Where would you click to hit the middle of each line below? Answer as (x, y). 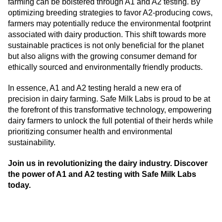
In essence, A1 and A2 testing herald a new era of (94, 88)
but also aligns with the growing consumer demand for (102, 56)
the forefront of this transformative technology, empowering (110, 110)
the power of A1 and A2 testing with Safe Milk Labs (102, 174)
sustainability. (32, 143)
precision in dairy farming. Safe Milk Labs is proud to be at (109, 99)
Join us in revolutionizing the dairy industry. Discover (108, 164)
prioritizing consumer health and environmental (90, 132)
